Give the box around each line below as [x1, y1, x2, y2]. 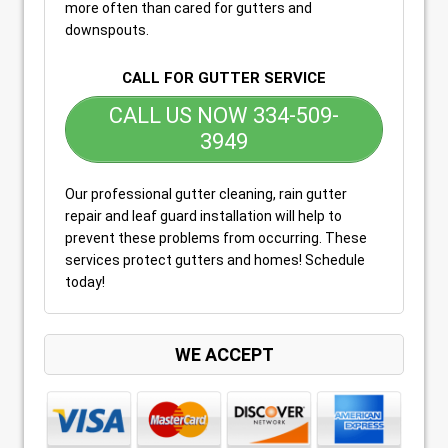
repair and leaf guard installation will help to [65, 207, 342, 224]
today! [65, 273, 105, 290]
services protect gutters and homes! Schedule [65, 251, 365, 268]
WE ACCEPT [174, 343, 274, 365]
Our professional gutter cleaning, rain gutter [65, 185, 347, 202]
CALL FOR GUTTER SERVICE [122, 68, 326, 87]
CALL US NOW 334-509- [109, 103, 339, 129]
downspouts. [65, 21, 149, 38]
